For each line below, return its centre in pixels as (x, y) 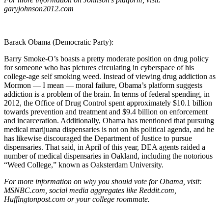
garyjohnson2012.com (39, 8)
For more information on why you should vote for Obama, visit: (103, 181)
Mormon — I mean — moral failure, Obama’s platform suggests (103, 85)
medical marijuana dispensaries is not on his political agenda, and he (109, 129)
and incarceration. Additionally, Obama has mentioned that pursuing (109, 120)
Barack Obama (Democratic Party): (59, 42)
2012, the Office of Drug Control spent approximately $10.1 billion (108, 103)
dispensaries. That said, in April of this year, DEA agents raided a (105, 147)
